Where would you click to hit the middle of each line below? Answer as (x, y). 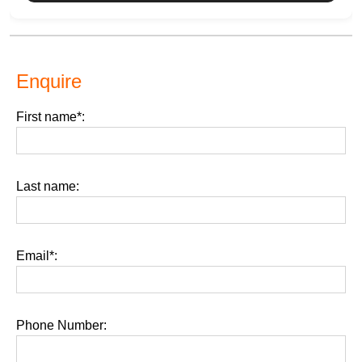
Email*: (37, 256)
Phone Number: (61, 325)
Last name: (48, 186)
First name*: (51, 117)
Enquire (49, 81)
